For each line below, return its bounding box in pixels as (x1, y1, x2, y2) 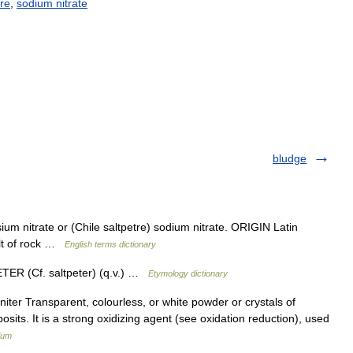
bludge (273, 152, 307, 165)
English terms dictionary (65, 240, 156, 249)
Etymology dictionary (148, 269, 228, 278)
